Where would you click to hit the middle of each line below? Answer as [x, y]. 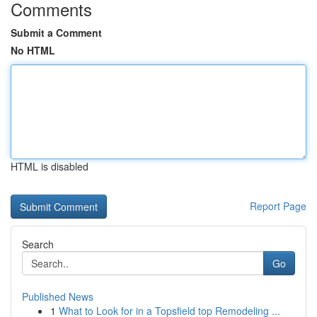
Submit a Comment [56, 33]
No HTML [33, 50]
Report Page [278, 206]
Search [38, 244]
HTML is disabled [50, 166]
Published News [58, 296]
